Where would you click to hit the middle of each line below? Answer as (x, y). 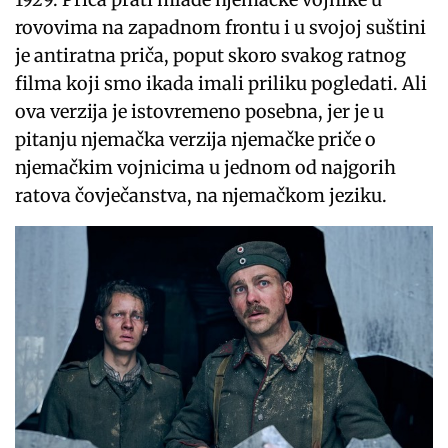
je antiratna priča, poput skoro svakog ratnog (211, 55)
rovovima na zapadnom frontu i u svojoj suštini (221, 27)
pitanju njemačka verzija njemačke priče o (196, 139)
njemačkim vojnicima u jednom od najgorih (206, 167)
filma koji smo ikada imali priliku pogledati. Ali (221, 83)
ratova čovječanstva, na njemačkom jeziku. (201, 195)
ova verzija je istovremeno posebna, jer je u (200, 111)
